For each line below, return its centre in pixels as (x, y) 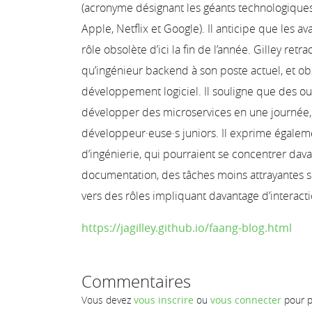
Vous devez (108, 299)
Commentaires (136, 281)
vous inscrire (164, 299)
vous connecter (246, 299)
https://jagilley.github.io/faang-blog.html (187, 227)
